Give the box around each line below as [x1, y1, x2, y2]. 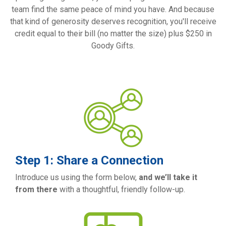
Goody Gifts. [91, 41, 135, 50]
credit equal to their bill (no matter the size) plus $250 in [14, 29, 212, 38]
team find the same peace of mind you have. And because [12, 5, 214, 14]
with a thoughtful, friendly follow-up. [58, 185, 185, 194]
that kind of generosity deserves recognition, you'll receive [10, 17, 216, 26]
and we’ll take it [139, 173, 197, 182]
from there [15, 185, 58, 194]
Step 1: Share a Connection [15, 153, 163, 167]
